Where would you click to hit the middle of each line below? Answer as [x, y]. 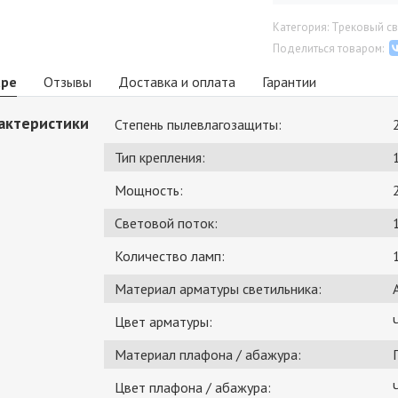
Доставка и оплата [177, 82]
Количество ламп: [170, 256]
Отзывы [68, 82]
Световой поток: [166, 223]
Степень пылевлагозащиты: [198, 125]
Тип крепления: [160, 158]
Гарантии [289, 82]
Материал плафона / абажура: [208, 355]
